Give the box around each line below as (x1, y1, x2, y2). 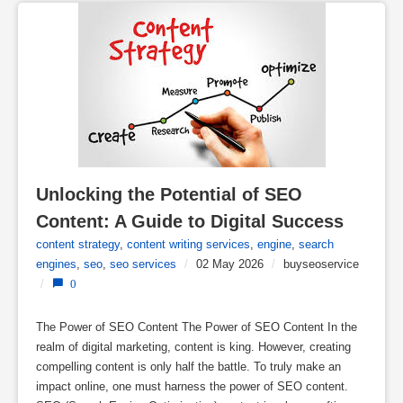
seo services (110, 257, 176, 271)
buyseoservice (283, 257, 359, 271)
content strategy (36, 237, 120, 251)
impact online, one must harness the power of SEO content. (36, 380, 348, 393)
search (299, 237, 334, 251)
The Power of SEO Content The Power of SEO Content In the (36, 320, 357, 334)
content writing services (127, 237, 250, 251)
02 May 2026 (196, 257, 264, 271)
